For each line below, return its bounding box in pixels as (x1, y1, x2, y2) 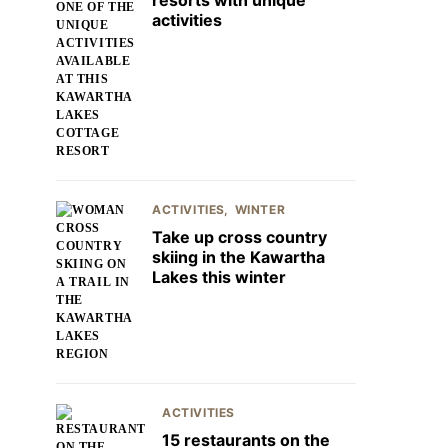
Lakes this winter (152, 267, 286, 287)
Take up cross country (152, 227, 327, 247)
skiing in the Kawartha (152, 247, 325, 267)
